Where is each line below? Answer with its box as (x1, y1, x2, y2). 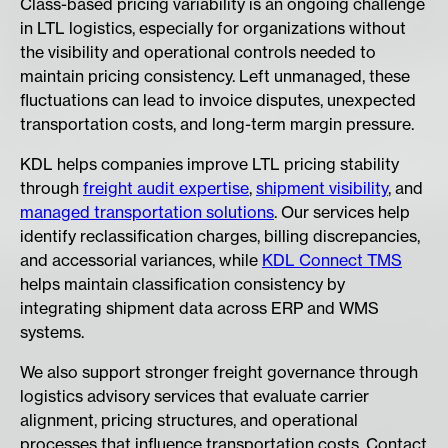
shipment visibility (256, 178, 388, 199)
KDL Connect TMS (262, 250, 402, 271)
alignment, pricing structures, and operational (20, 410, 358, 431)
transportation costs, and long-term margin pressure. (20, 114, 414, 135)
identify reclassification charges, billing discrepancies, (20, 226, 420, 247)
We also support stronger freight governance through (20, 362, 418, 383)
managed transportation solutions (20, 202, 274, 223)
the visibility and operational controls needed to (20, 42, 376, 63)
